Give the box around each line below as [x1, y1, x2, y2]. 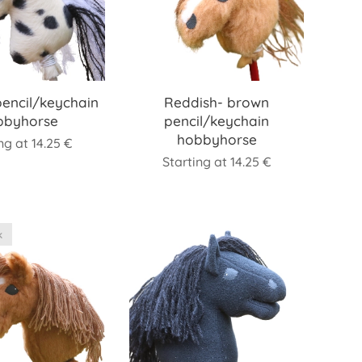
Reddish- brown [164, 94, 269, 111]
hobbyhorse [176, 131, 257, 148]
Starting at [162, 154, 230, 170]
